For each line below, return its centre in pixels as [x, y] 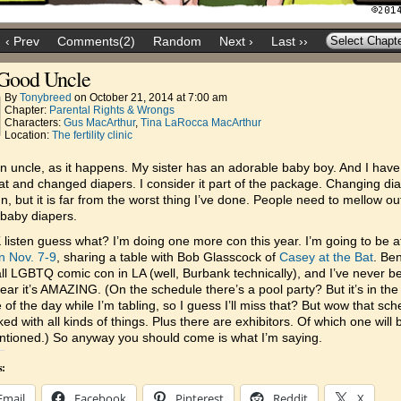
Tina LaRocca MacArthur [201, 123]
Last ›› [290, 41]
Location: [28, 135]
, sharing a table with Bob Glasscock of [168, 257]
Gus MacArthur [99, 123]
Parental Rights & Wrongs [112, 110]
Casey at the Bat [326, 257]
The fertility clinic [92, 135]
